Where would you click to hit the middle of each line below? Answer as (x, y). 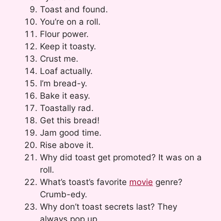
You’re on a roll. (70, 21)
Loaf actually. (66, 71)
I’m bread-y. (64, 83)
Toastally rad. (67, 108)
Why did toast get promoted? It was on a (121, 157)
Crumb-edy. (64, 194)
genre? (168, 182)
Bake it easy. (65, 95)
